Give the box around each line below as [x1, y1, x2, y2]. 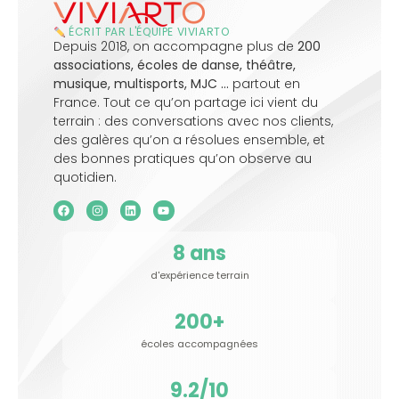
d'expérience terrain [150, 267, 249, 282]
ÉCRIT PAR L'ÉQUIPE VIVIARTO [65, 24, 230, 40]
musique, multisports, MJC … [53, 75, 229, 94]
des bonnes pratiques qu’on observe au [53, 150, 312, 168]
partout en [229, 75, 300, 94]
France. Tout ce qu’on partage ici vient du [53, 94, 318, 112]
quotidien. [53, 168, 117, 187]
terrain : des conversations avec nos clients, [53, 112, 333, 131]
